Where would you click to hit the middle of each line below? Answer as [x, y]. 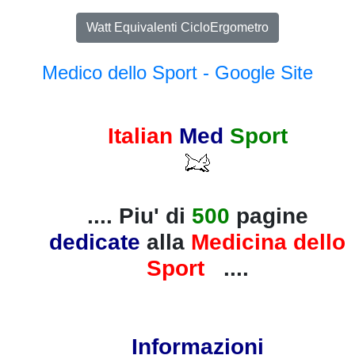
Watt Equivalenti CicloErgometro [177, 27]
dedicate [98, 242]
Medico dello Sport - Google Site [177, 73]
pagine [272, 216]
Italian [143, 136]
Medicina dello [268, 242]
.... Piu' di [139, 216]
